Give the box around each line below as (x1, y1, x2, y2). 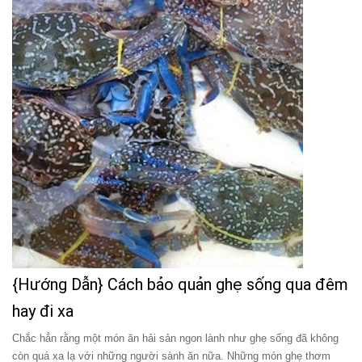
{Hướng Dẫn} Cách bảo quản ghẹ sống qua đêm (12, 275, 348, 294)
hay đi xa (12, 301, 74, 321)
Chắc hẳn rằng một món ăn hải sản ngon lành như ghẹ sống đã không (12, 332, 339, 344)
